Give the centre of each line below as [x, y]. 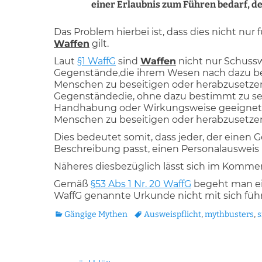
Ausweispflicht [173, 214]
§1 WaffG [96, 61]
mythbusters [229, 214]
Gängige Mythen [96, 214]
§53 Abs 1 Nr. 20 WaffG [141, 184]
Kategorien [75, 214]
